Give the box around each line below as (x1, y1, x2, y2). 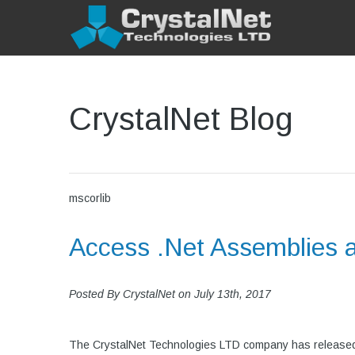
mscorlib (69, 192, 111, 204)
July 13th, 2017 (194, 287, 271, 300)
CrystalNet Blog (69, 101, 293, 136)
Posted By (69, 287, 123, 300)
